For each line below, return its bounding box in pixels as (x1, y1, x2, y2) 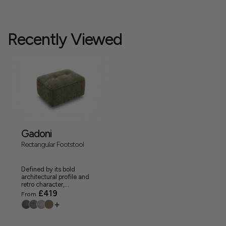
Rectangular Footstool (21, 140, 84, 149)
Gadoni (21, 128, 51, 140)
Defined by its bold (21, 165, 75, 174)
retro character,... (21, 181, 69, 189)
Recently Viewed (8, 29, 122, 49)
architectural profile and (21, 173, 89, 181)
